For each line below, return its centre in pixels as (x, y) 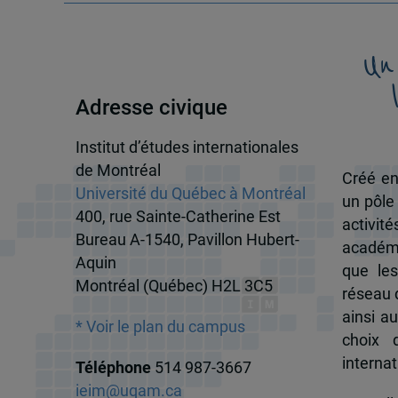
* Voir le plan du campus (160, 327)
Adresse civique (151, 107)
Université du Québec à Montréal (190, 194)
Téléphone (115, 368)
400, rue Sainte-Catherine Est (178, 217)
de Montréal (118, 171)
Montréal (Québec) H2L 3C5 (174, 287)
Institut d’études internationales (187, 148)
